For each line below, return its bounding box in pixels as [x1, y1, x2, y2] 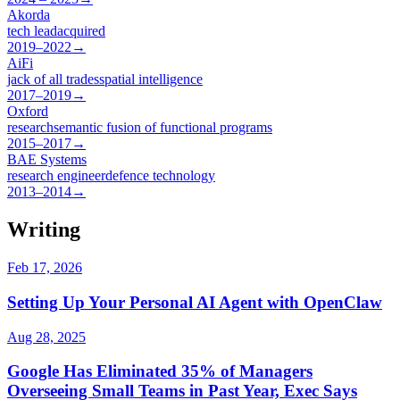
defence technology [105, 168, 215, 184]
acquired [57, 23, 105, 39]
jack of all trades [7, 71, 99, 87]
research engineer [7, 168, 105, 184]
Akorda [7, 7, 50, 23]
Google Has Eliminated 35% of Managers [7, 362, 312, 381]
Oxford [7, 104, 48, 120]
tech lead [7, 23, 57, 39]
